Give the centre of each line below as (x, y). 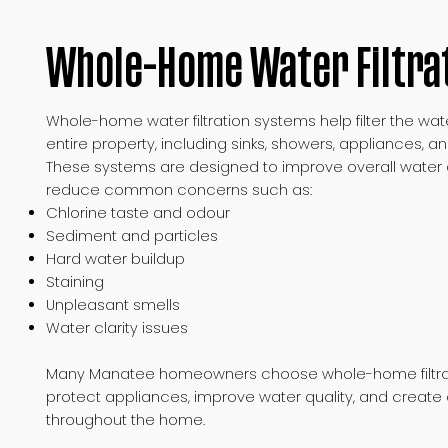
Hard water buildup (116, 258)
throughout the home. (126, 419)
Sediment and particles (132, 235)
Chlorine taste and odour (138, 212)
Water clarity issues (117, 327)
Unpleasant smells (113, 304)
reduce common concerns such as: (179, 189)
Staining (75, 281)
